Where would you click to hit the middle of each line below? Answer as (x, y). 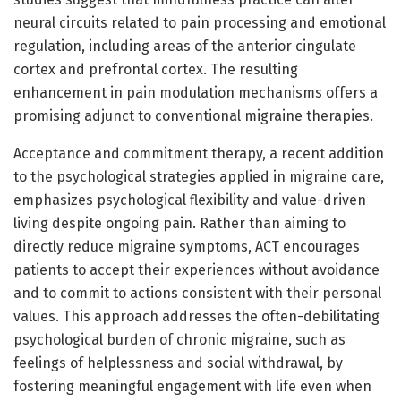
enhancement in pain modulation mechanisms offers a (196, 92)
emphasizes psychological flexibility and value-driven (190, 200)
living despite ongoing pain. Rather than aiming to (179, 223)
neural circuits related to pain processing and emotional (200, 22)
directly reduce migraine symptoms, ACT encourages (187, 246)
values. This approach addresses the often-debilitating (196, 316)
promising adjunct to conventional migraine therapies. (193, 115)
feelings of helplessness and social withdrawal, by (178, 363)
